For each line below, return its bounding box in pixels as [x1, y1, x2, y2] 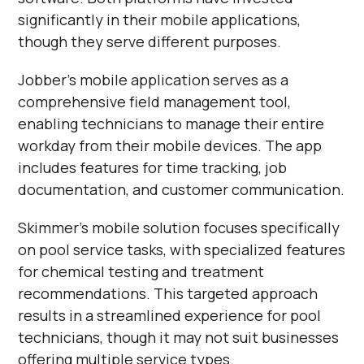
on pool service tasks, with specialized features [18, 239, 346, 259]
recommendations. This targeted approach [18, 283, 318, 303]
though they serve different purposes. [18, 31, 282, 51]
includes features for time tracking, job [18, 157, 288, 177]
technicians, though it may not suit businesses [18, 327, 340, 347]
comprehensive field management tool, [18, 91, 292, 111]
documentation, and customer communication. [18, 179, 345, 199]
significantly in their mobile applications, [18, 9, 301, 29]
